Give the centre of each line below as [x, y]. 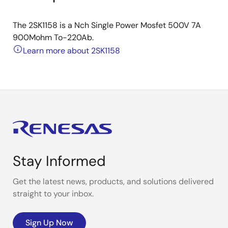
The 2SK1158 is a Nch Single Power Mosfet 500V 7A [107, 25]
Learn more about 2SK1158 [72, 51]
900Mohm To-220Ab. [53, 37]
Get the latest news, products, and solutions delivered [113, 181]
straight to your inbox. [53, 194]
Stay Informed [59, 161]
